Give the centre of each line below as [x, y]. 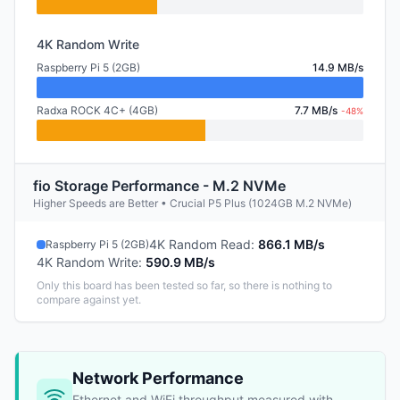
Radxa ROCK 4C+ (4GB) [97, 110]
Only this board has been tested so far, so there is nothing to [184, 285]
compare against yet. [89, 300]
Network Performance [158, 378]
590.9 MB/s [180, 262]
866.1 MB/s [292, 244]
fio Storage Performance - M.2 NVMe [159, 186]
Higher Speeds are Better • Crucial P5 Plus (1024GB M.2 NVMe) [192, 203]
